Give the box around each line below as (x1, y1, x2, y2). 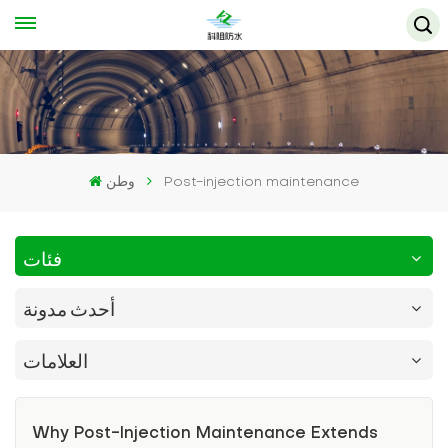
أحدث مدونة (23, 295, 115, 320)
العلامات (23, 347, 88, 372)
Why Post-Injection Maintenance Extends (32, 425, 378, 442)
